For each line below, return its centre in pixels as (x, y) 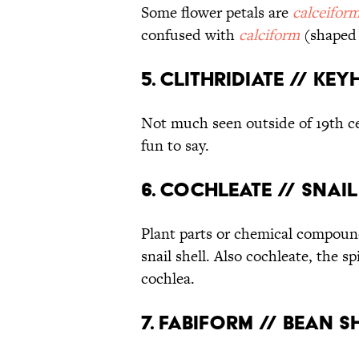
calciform (269, 35)
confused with (190, 35)
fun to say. (175, 146)
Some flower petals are (217, 13)
